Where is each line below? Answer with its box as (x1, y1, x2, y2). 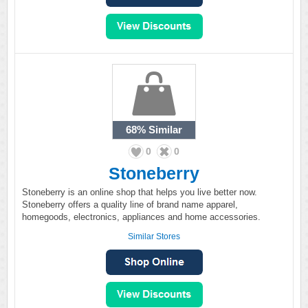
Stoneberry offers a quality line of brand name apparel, (22, 199, 238, 210)
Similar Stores (128, 232, 180, 241)
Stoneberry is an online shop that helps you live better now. (22, 187, 257, 197)
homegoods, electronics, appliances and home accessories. (22, 212, 261, 222)
